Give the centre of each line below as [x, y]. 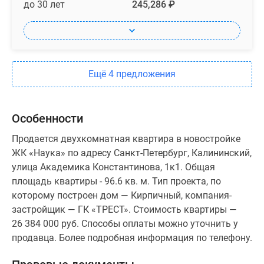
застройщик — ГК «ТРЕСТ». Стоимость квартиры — [124, 210]
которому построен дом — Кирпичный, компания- [122, 196]
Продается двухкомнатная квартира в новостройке [126, 139]
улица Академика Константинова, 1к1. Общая [113, 167]
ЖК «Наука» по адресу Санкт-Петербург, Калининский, [132, 153]
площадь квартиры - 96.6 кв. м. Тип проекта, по [116, 181]
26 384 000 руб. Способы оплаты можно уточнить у [125, 224]
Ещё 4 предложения [132, 74]
